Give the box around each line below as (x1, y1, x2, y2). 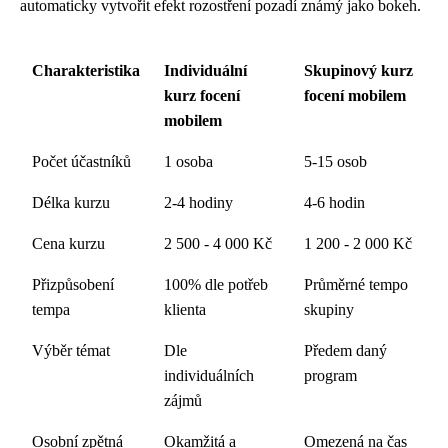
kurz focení (164, 86, 240, 104)
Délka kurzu (32, 193, 110, 211)
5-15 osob (304, 152, 367, 170)
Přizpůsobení (32, 275, 114, 293)
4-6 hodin (304, 193, 365, 211)
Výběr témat (32, 341, 110, 359)
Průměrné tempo (304, 275, 408, 293)
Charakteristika (32, 61, 140, 79)
